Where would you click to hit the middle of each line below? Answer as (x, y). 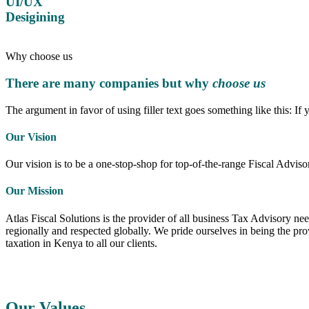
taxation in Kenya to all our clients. (81, 243)
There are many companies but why (109, 83)
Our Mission (34, 191)
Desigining (35, 17)
